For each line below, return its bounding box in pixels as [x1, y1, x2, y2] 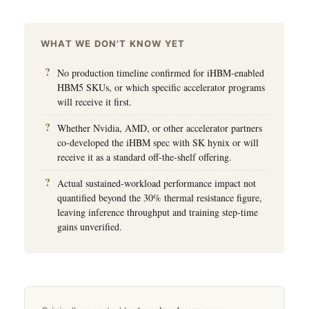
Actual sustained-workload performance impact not [57, 176, 256, 190]
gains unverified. [57, 219, 122, 233]
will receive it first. [57, 94, 132, 108]
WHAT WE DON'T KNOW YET [41, 37, 186, 49]
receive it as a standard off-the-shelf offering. [57, 150, 232, 163]
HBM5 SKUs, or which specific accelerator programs [57, 80, 265, 94]
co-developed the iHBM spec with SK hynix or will [57, 135, 259, 149]
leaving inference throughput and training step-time [57, 205, 258, 219]
